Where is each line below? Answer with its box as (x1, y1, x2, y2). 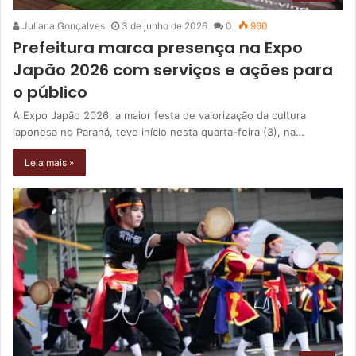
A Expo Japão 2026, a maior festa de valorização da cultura (13, 108, 306, 122)
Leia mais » (25, 156, 74, 168)
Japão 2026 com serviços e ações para (13, 58, 333, 81)
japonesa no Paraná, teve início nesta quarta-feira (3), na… (13, 125, 304, 138)
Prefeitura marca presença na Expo (13, 36, 303, 59)
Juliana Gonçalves (20, 19, 105, 32)
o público (13, 80, 87, 103)
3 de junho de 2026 (122, 19, 207, 32)
